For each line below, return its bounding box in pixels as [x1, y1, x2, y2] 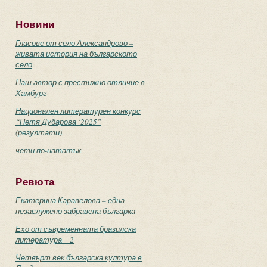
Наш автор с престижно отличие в [15, 77, 145, 88]
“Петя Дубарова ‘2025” [15, 116, 101, 127]
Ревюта [15, 176, 55, 188]
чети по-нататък [15, 145, 81, 156]
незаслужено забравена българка [15, 206, 135, 216]
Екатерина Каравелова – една [15, 195, 125, 206]
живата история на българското [15, 48, 137, 59]
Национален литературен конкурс [15, 105, 141, 116]
